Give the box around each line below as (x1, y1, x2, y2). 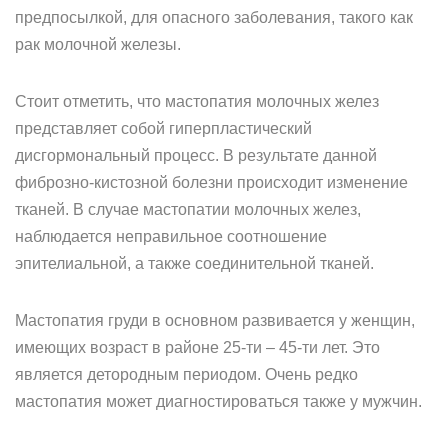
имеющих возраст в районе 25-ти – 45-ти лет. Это (15, 339, 380, 356)
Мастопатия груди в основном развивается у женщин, (15, 312, 415, 329)
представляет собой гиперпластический (15, 120, 312, 137)
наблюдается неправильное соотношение (15, 228, 327, 245)
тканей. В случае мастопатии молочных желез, (15, 201, 361, 218)
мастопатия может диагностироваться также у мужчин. (15, 393, 422, 410)
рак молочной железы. (15, 36, 181, 53)
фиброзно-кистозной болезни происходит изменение (15, 174, 408, 191)
